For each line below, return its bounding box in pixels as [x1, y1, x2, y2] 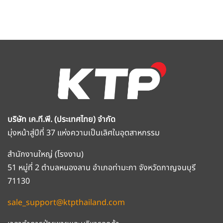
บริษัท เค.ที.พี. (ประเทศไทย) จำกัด [7, 113, 115, 125]
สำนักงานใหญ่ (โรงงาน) [7, 148, 84, 160]
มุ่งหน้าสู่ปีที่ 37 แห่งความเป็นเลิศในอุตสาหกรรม [7, 127, 160, 139]
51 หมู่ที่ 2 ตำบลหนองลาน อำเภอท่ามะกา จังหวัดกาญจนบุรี [7, 162, 196, 174]
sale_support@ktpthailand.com [7, 197, 125, 209]
